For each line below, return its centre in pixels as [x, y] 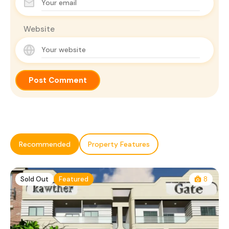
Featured [74, 179]
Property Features [119, 144]
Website [39, 29]
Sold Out [35, 179]
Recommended [45, 144]
